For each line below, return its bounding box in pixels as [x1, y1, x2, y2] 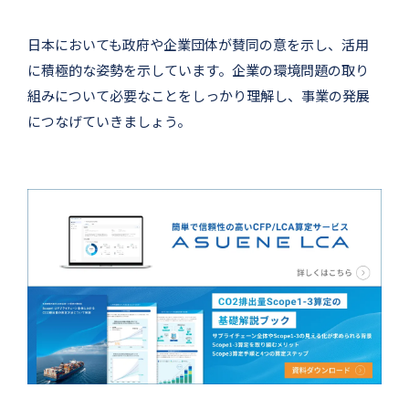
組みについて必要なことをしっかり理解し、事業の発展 [27, 85, 370, 105]
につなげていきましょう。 [27, 110, 191, 131]
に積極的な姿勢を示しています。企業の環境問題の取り [27, 59, 369, 79]
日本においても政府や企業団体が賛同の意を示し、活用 [27, 34, 369, 54]
